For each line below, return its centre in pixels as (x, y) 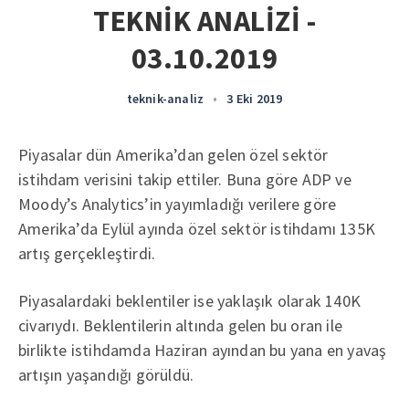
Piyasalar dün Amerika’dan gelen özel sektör (173, 155)
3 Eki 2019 (255, 99)
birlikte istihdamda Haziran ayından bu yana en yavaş (203, 350)
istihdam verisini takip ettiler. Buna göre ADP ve (185, 179)
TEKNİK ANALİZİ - (204, 21)
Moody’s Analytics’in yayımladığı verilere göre (178, 204)
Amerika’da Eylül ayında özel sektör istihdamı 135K (197, 229)
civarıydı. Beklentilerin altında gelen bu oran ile (181, 325)
